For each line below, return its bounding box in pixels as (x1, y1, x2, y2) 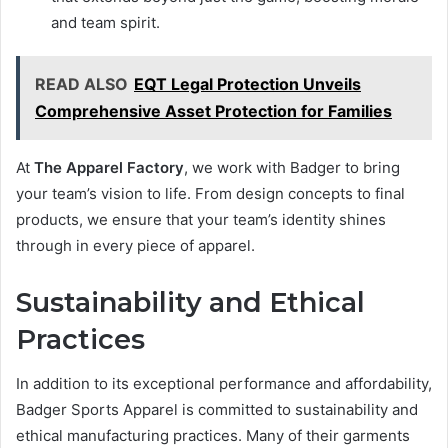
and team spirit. (51, 12, 160, 32)
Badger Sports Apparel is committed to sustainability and (16, 400, 418, 420)
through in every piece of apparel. (16, 235, 255, 255)
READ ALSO (35, 73, 128, 94)
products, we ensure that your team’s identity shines (16, 209, 386, 229)
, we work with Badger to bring (184, 157, 400, 177)
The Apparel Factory (34, 157, 184, 177)
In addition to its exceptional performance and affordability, (16, 374, 432, 394)
